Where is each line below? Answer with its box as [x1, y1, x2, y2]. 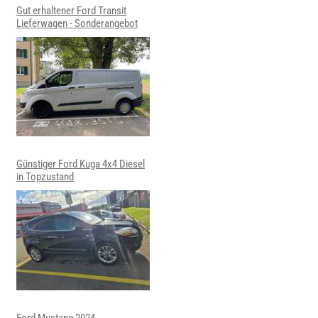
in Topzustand [16, 170, 74, 183]
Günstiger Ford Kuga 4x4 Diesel [16, 158, 145, 170]
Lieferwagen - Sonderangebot [16, 16, 138, 30]
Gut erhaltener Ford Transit [16, 4, 126, 17]
